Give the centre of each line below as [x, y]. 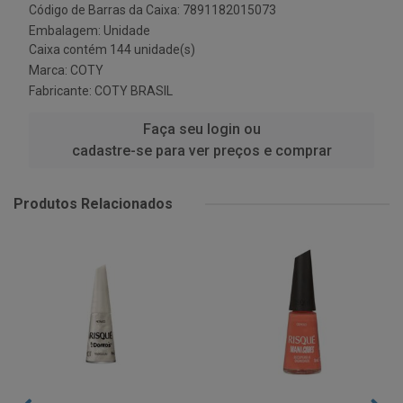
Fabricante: [62, 91]
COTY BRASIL [134, 91]
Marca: [49, 70]
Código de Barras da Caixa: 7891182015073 [152, 10]
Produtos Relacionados [93, 204]
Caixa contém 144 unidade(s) [112, 49]
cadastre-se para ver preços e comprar [201, 151]
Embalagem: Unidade [90, 31]
